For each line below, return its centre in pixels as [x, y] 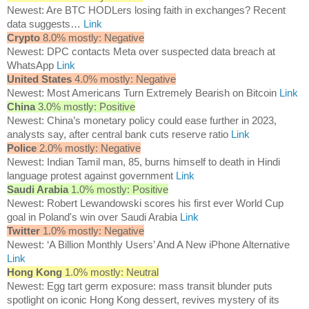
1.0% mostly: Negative [92, 230]
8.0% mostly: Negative [92, 37]
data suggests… [45, 23]
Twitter [23, 230]
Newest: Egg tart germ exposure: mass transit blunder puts [140, 286]
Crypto [23, 37]
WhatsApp [32, 65]
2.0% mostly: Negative [89, 148]
